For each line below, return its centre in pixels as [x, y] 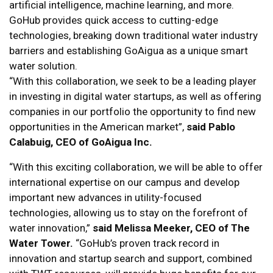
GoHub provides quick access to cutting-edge [114, 20]
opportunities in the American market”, [98, 127]
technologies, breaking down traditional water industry [133, 36]
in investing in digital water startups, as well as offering [135, 97]
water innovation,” [51, 228]
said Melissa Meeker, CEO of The [171, 228]
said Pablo [211, 127]
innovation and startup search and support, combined [131, 259]
